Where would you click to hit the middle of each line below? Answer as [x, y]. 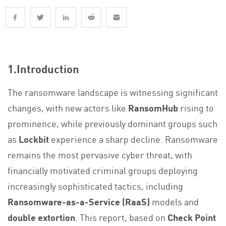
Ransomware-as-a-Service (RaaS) [79, 201]
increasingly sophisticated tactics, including [95, 185]
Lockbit [34, 138]
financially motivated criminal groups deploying [103, 170]
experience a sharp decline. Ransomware [133, 138]
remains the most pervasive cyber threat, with [100, 154]
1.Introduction [43, 69]
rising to [196, 107]
